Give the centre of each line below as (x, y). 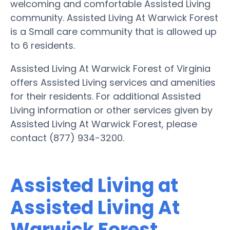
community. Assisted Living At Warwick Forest (114, 17)
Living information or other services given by (111, 110)
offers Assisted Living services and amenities (113, 82)
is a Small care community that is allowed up (113, 31)
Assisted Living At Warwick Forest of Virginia (110, 68)
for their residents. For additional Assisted (106, 96)
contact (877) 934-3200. (67, 138)
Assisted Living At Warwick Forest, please (104, 124)
